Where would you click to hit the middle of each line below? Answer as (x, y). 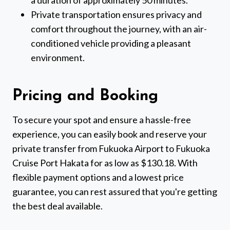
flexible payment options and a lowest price (98, 177)
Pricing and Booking (85, 97)
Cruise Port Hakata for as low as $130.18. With (105, 163)
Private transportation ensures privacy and (116, 15)
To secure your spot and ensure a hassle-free (102, 120)
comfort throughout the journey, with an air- (119, 29)
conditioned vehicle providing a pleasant (111, 43)
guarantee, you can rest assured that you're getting (115, 192)
